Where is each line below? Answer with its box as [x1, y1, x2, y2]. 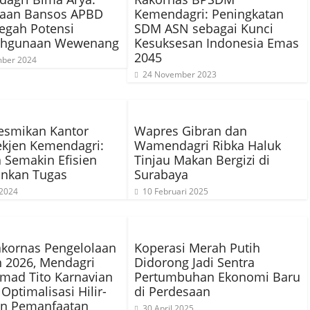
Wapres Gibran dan [134, 122, 247, 139]
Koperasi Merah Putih [134, 239, 260, 256]
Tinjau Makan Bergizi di [134, 152, 270, 168]
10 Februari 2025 [143, 185, 208, 197]
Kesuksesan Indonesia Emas [134, 35, 299, 51]
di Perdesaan [134, 283, 210, 300]
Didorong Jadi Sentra [134, 254, 255, 271]
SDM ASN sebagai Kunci [134, 20, 273, 37]
